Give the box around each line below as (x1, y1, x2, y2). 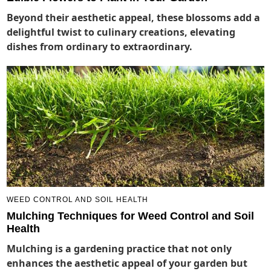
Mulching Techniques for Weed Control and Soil (7, 210, 255, 223)
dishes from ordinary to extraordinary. (7, 40, 193, 54)
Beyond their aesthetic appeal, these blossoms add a (7, 11, 261, 25)
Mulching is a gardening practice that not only (7, 242, 232, 256)
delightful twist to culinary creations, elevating (7, 25, 236, 39)
